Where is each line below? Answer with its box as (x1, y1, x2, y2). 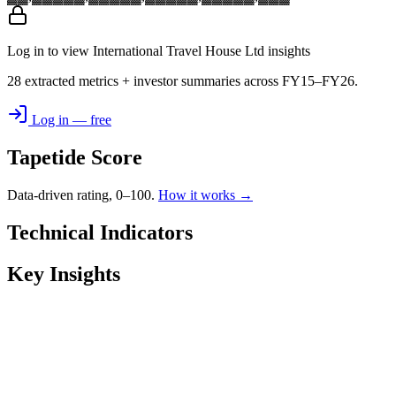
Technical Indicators (7, 221, 193, 245)
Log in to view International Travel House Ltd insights (7, 43, 310, 59)
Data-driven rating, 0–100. (7, 187, 158, 203)
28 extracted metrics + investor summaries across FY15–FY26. (7, 73, 358, 89)
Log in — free (28, 112, 111, 128)
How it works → (158, 187, 253, 203)
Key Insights (7, 262, 120, 286)
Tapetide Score (7, 146, 142, 170)
